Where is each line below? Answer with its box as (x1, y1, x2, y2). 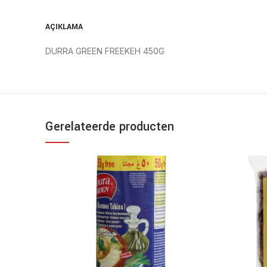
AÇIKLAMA (45, 21, 83, 32)
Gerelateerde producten (45, 118, 174, 135)
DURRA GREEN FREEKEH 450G (45, 46, 164, 56)
